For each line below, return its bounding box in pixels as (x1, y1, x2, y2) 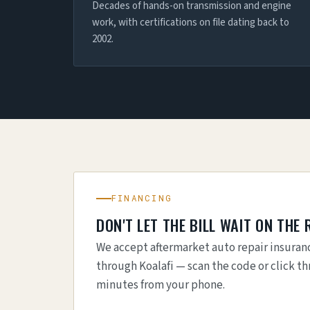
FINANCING (111, 192, 173, 203)
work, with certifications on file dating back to (92, 15, 289, 30)
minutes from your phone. (96, 277, 225, 293)
